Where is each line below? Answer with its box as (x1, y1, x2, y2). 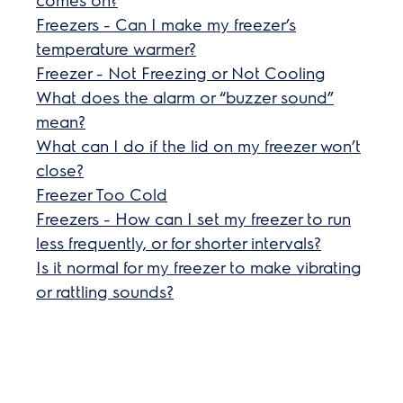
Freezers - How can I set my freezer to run (36, 208, 352, 228)
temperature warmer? (36, 38, 197, 58)
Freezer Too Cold (36, 184, 168, 204)
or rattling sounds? (36, 281, 175, 301)
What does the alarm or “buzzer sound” (36, 86, 335, 107)
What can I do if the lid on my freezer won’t (36, 135, 362, 156)
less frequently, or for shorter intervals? (36, 232, 322, 253)
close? (36, 159, 85, 180)
